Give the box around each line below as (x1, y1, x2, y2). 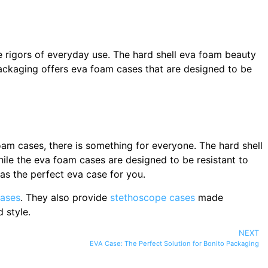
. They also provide (20, 191, 110, 203)
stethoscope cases (110, 191, 195, 203)
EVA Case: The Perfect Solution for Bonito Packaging (88, 239, 259, 248)
